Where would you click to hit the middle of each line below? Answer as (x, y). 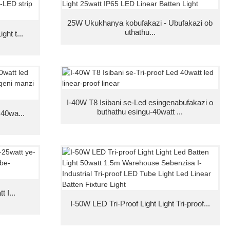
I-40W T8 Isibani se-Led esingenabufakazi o (140, 102)
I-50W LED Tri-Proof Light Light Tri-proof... (140, 203)
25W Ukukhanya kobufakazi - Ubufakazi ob (140, 23)
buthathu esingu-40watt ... (140, 111)
